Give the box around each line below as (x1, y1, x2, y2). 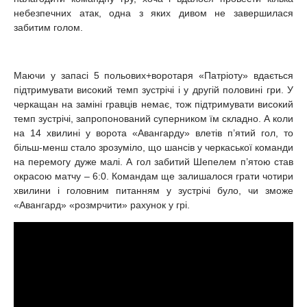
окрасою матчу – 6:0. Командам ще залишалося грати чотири (14, 170, 293, 182)
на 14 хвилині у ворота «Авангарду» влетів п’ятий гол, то (14, 127, 293, 138)
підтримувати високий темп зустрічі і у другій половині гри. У (14, 84, 293, 95)
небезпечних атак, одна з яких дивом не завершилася (14, 7, 293, 19)
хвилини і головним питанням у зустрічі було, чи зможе (14, 184, 293, 196)
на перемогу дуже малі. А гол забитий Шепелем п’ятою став (14, 156, 293, 167)
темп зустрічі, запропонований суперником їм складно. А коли (14, 112, 293, 124)
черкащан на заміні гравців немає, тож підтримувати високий (14, 98, 293, 110)
